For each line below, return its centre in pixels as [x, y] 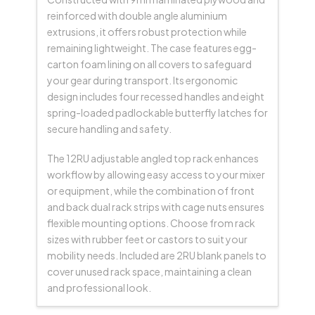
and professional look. [99, 287]
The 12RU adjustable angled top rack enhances [153, 158]
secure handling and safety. [109, 129]
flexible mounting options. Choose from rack [151, 223]
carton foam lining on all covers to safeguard [149, 64]
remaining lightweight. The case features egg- [152, 48]
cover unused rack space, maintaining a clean [149, 271]
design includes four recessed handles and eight [155, 97]
